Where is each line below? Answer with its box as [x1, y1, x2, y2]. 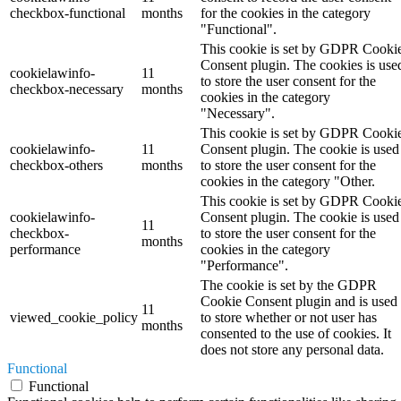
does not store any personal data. [200, 341, 384, 357]
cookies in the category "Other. [200, 173, 375, 189]
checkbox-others [10, 157, 103, 173]
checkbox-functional [10, 4, 125, 21]
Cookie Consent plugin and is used [200, 293, 397, 309]
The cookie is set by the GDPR [200, 277, 377, 293]
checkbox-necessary [10, 81, 124, 97]
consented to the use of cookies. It [200, 325, 391, 341]
